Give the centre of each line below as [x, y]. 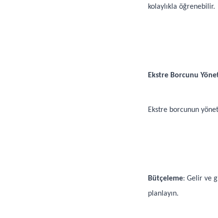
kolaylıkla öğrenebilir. [182, 7]
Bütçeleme [165, 179]
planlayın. [163, 194]
